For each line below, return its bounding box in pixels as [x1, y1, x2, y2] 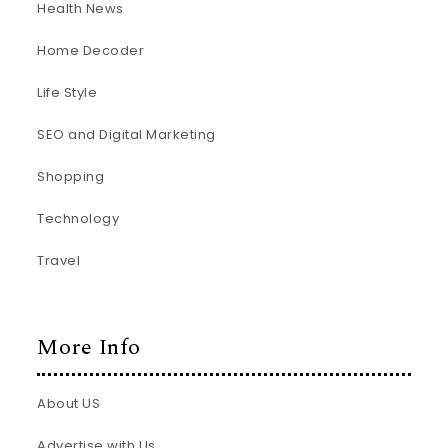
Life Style [37, 83, 98, 103]
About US [37, 393, 101, 413]
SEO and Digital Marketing [37, 125, 216, 145]
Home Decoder [37, 41, 145, 61]
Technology [37, 209, 120, 229]
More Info [37, 331, 141, 365]
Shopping [37, 167, 105, 187]
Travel [37, 251, 81, 271]
